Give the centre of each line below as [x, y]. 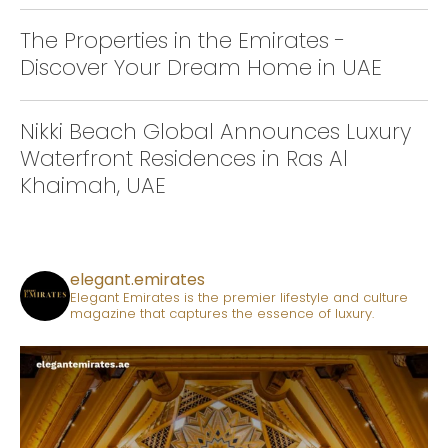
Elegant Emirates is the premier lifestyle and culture [239, 298]
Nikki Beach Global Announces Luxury [215, 132]
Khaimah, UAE [93, 186]
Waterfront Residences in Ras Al [184, 159]
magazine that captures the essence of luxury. [222, 314]
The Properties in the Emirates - [182, 41]
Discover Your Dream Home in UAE [201, 68]
